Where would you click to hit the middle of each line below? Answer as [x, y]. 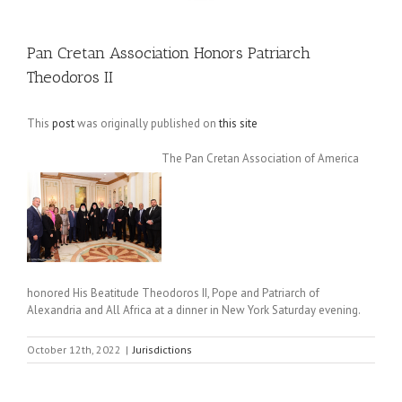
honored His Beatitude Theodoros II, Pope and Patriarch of [173, 293]
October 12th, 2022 [74, 350]
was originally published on [147, 123]
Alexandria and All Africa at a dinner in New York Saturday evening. [194, 310]
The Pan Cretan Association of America [260, 158]
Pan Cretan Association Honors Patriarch [169, 53]
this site [238, 123]
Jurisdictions [162, 350]
